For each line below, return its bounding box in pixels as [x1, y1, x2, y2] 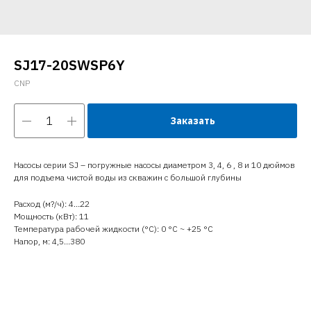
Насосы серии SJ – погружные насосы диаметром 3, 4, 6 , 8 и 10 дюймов [14, 160, 295, 170]
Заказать [169, 115, 215, 127]
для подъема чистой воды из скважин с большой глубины [14, 172, 242, 183]
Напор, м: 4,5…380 [14, 236, 85, 246]
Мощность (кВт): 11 [14, 211, 89, 221]
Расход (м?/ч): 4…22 [14, 199, 90, 209]
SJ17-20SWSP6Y [14, 56, 125, 74]
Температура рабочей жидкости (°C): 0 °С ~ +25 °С [14, 224, 213, 234]
